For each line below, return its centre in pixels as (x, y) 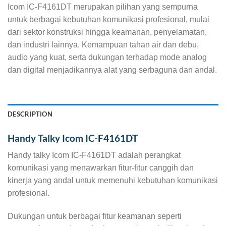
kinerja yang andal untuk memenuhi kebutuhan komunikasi (113, 181)
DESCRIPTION (30, 114)
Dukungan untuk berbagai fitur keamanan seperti (95, 216)
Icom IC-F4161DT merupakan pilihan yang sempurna (103, 7)
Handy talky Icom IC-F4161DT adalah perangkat (94, 155)
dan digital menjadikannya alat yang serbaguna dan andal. (112, 70)
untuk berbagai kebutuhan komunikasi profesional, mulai (108, 19)
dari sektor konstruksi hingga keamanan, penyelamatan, (107, 32)
